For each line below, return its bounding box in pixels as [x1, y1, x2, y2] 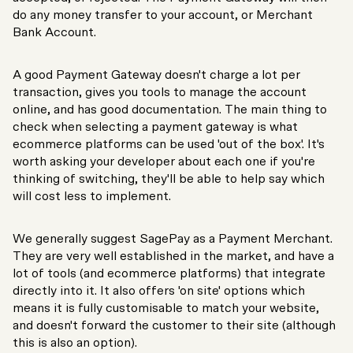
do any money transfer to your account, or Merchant [13, 9, 313, 22]
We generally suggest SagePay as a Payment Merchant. [13, 232, 333, 246]
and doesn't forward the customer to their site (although [13, 319, 336, 333]
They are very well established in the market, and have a [13, 250, 334, 263]
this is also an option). [13, 336, 137, 350]
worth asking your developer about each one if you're [13, 155, 315, 169]
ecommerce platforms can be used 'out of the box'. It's [13, 138, 325, 151]
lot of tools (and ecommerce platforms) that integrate [13, 267, 325, 281]
